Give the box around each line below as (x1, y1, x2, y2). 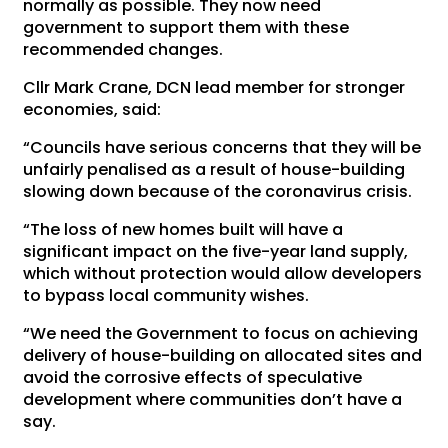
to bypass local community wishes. (23, 283, 310, 307)
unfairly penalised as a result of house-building (23, 157, 406, 181)
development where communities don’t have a (23, 387, 403, 411)
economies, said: (23, 97, 162, 121)
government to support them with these (23, 15, 350, 39)
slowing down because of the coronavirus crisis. (23, 179, 413, 203)
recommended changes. (23, 37, 224, 61)
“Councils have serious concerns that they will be (23, 135, 422, 159)
